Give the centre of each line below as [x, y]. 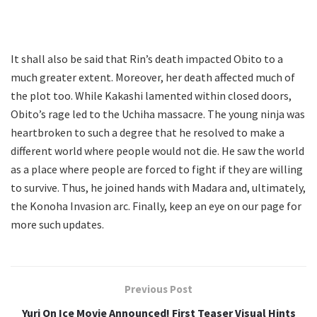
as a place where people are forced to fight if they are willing [157, 169]
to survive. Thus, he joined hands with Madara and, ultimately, [158, 188]
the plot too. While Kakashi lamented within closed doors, [151, 96]
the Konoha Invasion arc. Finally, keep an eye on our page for [156, 206]
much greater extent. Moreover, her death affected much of [153, 77]
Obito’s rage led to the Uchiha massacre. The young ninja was [158, 114]
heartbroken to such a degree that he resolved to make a [148, 133]
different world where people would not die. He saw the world [157, 151]
